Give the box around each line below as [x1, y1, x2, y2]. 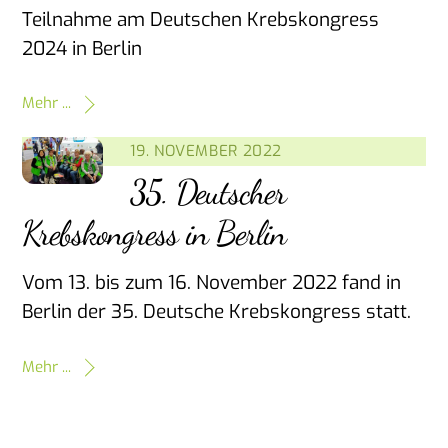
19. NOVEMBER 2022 [129, 141, 282, 162]
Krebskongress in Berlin [22, 213, 286, 255]
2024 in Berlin [22, 35, 143, 61]
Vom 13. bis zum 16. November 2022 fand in [22, 269, 402, 295]
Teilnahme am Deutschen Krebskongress [22, 6, 380, 32]
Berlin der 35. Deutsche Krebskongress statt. [22, 298, 412, 324]
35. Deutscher [129, 172, 287, 214]
